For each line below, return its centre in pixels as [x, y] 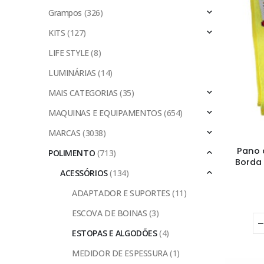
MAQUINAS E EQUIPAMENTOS [105, 113]
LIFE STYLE [69, 53]
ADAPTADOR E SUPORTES [121, 193]
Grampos [65, 13]
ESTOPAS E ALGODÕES [115, 233]
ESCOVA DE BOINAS [110, 213]
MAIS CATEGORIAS [83, 93]
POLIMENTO [72, 153]
